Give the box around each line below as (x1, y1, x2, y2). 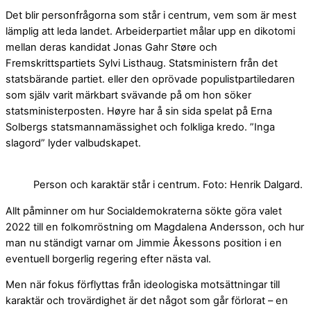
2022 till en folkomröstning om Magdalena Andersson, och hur (6, 220, 304, 233)
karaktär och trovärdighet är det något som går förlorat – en (6, 294, 288, 308)
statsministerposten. (6, 104, 107, 117)
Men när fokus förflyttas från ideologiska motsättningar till (6, 278, 280, 292)
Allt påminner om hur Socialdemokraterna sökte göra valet (6, 204, 282, 217)
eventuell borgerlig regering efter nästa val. (6, 252, 214, 265)
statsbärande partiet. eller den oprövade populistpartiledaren (6, 72, 295, 85)
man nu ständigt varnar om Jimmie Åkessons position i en (6, 236, 282, 249)
